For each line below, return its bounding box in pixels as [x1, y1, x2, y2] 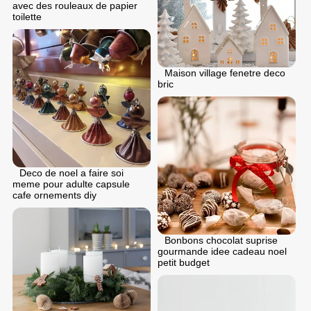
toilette [12, 10, 42, 22]
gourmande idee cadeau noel [158, 245, 287, 257]
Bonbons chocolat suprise [165, 234, 278, 246]
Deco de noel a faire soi [19, 167, 124, 178]
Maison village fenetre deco [165, 67, 285, 78]
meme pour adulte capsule [12, 178, 130, 190]
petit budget [158, 256, 210, 268]
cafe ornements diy [12, 189, 96, 201]
